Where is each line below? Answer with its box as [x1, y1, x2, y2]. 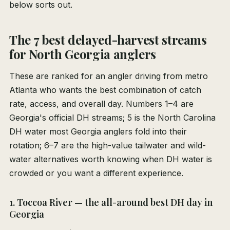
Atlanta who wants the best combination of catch [9, 85, 201, 95]
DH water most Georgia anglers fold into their [9, 126, 187, 137]
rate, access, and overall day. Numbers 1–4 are [9, 99, 194, 109]
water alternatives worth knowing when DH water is [9, 154, 212, 165]
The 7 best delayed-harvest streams [9, 31, 207, 48]
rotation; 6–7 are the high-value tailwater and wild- [9, 140, 206, 151]
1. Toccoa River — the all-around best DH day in [9, 196, 213, 209]
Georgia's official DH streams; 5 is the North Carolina [9, 112, 216, 123]
